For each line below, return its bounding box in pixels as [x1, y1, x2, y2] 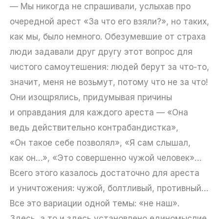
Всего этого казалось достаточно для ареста [10, 168, 199, 178]
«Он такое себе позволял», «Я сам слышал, [10, 138, 191, 148]
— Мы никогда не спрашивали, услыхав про [10, 1, 191, 12]
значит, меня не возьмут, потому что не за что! [10, 77, 208, 88]
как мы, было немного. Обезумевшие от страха [10, 32, 206, 42]
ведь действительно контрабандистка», [10, 123, 178, 133]
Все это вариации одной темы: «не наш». [10, 198, 179, 209]
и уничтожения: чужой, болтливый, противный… [10, 183, 208, 194]
